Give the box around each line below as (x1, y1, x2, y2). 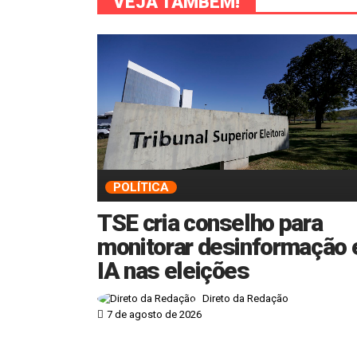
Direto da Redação (202, 292, 288, 305)
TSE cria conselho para (97, 208, 323, 237)
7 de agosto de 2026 (107, 308, 202, 321)
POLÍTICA (113, 179, 169, 194)
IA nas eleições (97, 256, 249, 284)
